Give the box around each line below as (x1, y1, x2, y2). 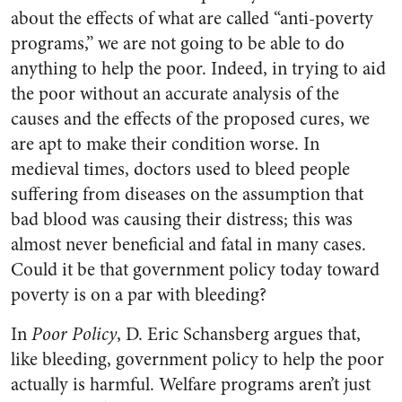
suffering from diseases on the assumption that (11, 181, 363, 207)
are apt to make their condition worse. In (11, 131, 319, 157)
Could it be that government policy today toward (11, 257, 380, 283)
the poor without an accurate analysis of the (11, 81, 339, 107)
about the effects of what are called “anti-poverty (11, 5, 373, 31)
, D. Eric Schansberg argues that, (117, 321, 361, 347)
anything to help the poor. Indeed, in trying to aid (11, 56, 386, 82)
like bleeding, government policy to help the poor (11, 346, 384, 372)
